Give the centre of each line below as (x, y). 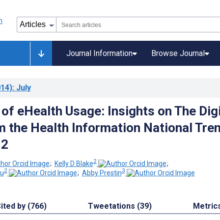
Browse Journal (178, 53)
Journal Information (99, 53)
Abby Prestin (102, 173)
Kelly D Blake (74, 163)
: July (22, 88)
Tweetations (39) (120, 206)
